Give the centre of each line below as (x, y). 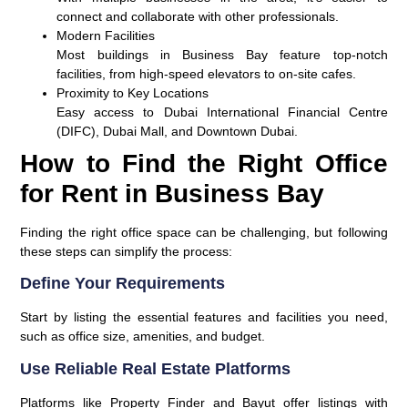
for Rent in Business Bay (173, 194)
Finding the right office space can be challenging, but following (204, 233)
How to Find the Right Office (204, 164)
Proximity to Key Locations (133, 93)
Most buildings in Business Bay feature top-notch (222, 55)
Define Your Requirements (123, 284)
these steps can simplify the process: (127, 252)
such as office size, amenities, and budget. (143, 337)
